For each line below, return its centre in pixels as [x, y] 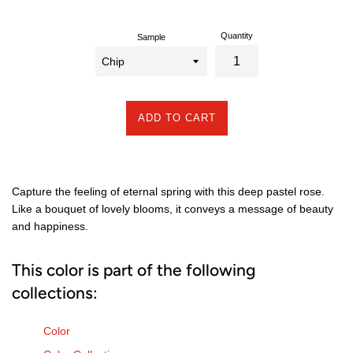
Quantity [236, 36]
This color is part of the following [134, 270]
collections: [55, 293]
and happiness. [50, 227]
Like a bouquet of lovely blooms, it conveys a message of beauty [173, 209]
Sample [151, 37]
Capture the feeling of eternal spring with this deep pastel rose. [168, 192]
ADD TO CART [176, 118]
